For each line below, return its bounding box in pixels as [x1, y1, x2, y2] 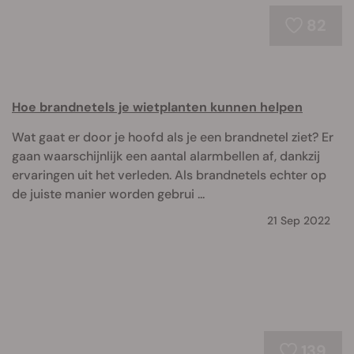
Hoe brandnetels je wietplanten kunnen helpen [12, 99, 303, 115]
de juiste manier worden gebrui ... [12, 186, 205, 202]
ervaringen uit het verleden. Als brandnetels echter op [12, 167, 326, 183]
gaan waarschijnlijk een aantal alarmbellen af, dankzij [12, 148, 320, 164]
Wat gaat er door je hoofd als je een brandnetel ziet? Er [12, 129, 333, 145]
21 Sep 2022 [267, 213, 330, 228]
